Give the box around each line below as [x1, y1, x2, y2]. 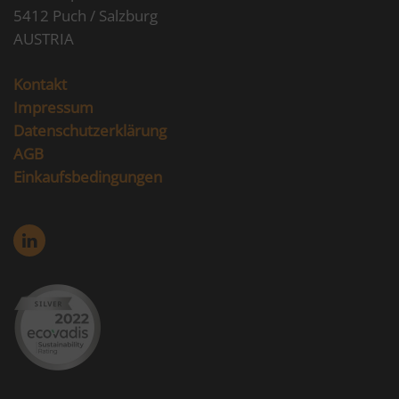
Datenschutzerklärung [13, 120, 167, 141]
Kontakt [13, 74, 67, 94]
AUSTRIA [13, 28, 74, 49]
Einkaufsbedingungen [13, 167, 162, 187]
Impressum [13, 97, 94, 118]
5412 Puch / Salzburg [13, 5, 158, 26]
